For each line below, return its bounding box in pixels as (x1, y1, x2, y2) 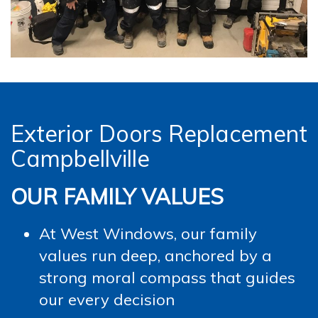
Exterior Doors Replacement (11, 119, 307, 148)
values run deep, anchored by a (39, 246, 272, 266)
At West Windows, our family (39, 224, 257, 244)
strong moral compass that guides (39, 268, 295, 288)
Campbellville (11, 144, 150, 173)
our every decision (39, 290, 175, 310)
